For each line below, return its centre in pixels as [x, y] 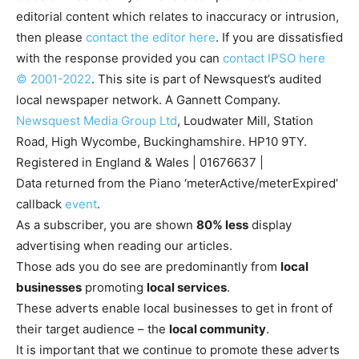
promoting [114, 287]
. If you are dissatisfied [279, 37]
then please [51, 37]
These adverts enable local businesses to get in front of [174, 308]
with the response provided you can [119, 58]
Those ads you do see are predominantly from [148, 266]
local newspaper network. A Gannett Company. [148, 99]
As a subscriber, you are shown [106, 224]
